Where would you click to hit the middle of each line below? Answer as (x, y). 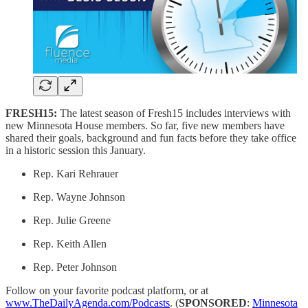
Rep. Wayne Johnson (79, 197)
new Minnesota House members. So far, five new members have (145, 125)
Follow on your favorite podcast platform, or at (107, 290)
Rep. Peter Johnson (75, 267)
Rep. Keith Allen (70, 243)
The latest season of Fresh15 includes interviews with (174, 113)
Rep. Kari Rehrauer (76, 173)
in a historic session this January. (76, 150)
